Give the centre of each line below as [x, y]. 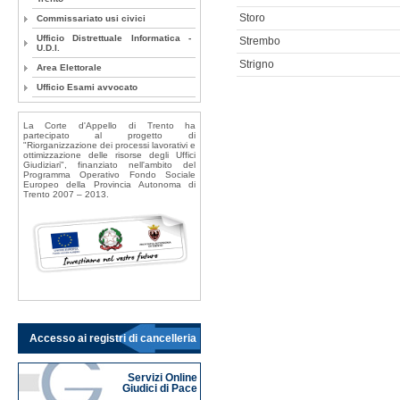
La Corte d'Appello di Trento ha [109, 126]
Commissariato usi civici [91, 19]
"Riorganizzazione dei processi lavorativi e [109, 146]
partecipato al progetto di [109, 136]
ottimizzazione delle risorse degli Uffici [109, 155]
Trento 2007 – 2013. [66, 195]
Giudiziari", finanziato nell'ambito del [109, 165]
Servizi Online [163, 377]
